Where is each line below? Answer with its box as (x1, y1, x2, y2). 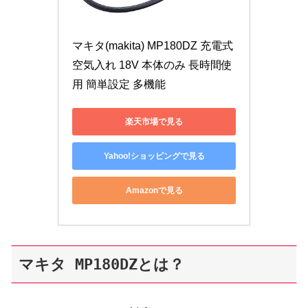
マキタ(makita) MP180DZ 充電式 (72, 40, 233, 52)
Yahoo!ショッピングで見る (103, 151, 205, 161)
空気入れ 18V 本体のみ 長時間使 (72, 59, 232, 71)
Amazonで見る (125, 185, 183, 195)
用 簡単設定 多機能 (72, 78, 166, 91)
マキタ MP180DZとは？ (19, 255, 184, 273)
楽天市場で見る (125, 116, 183, 126)
